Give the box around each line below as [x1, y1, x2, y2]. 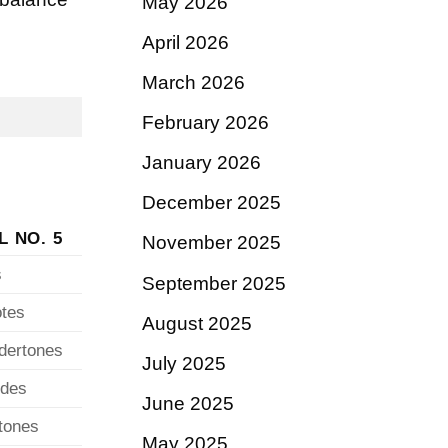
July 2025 [142, 352, 226, 374]
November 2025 [142, 232, 281, 254]
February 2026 [142, 112, 269, 134]
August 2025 [142, 312, 252, 334]
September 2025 [142, 272, 286, 294]
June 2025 [142, 392, 234, 414]
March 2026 [142, 71, 245, 93]
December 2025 [142, 192, 281, 214]
